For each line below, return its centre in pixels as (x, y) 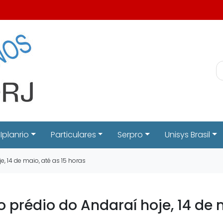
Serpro (130, 135)
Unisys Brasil (188, 135)
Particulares (73, 135)
